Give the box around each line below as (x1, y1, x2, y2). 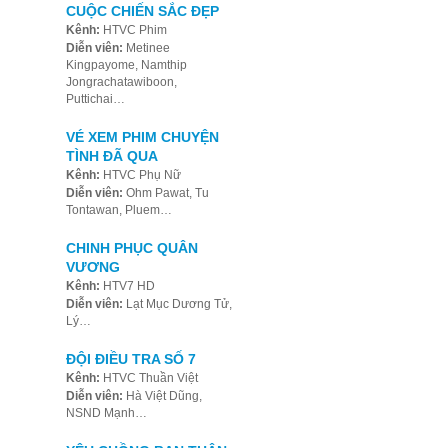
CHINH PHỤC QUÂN (65, 240, 198, 256)
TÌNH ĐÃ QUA (65, 148, 158, 164)
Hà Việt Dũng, (122, 389, 202, 403)
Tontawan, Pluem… (65, 203, 172, 217)
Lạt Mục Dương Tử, (122, 297, 232, 311)
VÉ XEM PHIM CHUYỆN (65, 129, 219, 145)
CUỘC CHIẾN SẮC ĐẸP (65, 3, 219, 19)
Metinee (122, 41, 170, 55)
